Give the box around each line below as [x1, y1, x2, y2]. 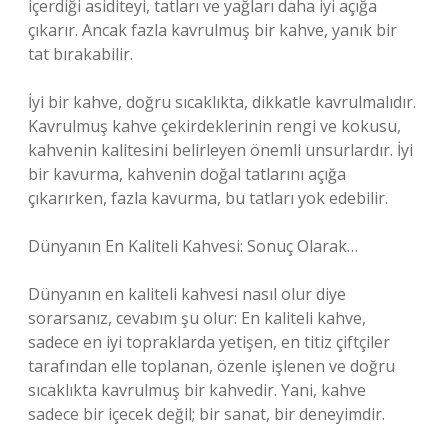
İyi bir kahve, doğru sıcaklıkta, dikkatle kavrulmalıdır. [28, 91, 416, 113]
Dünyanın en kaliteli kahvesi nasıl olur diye [28, 283, 346, 305]
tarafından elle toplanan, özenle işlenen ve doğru [28, 355, 395, 377]
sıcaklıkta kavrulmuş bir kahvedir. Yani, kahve [28, 379, 366, 401]
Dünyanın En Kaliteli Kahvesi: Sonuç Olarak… [28, 235, 358, 257]
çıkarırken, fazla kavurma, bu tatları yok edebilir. [28, 187, 388, 209]
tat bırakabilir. [28, 43, 133, 65]
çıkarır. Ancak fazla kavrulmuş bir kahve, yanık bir [28, 19, 397, 41]
